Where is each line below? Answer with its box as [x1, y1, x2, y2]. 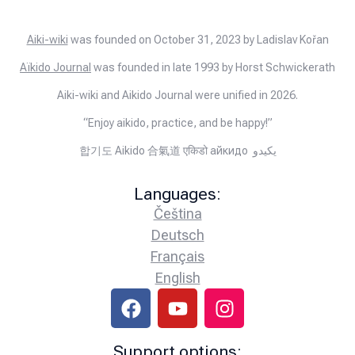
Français [151, 248, 204, 265]
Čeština [153, 205, 202, 223]
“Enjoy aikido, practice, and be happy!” [82, 116, 273, 130]
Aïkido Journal [20, 61, 91, 74]
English [155, 269, 200, 287]
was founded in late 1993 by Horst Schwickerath [91, 61, 335, 74]
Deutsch [151, 227, 204, 244]
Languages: [134, 185, 221, 204]
